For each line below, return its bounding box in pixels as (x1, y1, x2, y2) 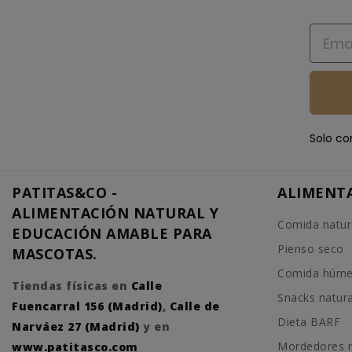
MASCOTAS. (12, 244, 97, 263)
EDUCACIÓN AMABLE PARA (12, 223, 212, 243)
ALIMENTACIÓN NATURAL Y (12, 203, 218, 222)
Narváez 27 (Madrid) (12, 318, 140, 334)
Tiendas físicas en (12, 277, 131, 293)
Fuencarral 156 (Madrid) (12, 298, 163, 313)
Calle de (169, 298, 220, 313)
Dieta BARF (277, 313, 340, 329)
